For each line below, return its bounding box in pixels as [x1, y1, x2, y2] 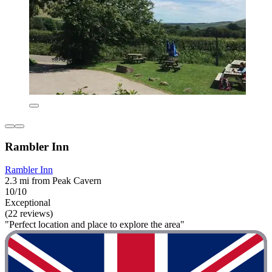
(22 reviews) [5, 208, 53, 219]
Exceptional [5, 197, 50, 208]
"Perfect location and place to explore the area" [5, 219, 185, 230]
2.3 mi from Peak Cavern [5, 175, 101, 186]
